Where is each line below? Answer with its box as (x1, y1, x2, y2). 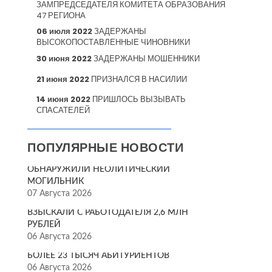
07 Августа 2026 (27, 189, 92, 198)
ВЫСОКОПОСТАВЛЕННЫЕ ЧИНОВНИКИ (36, 36, 191, 48)
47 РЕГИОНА (36, 10, 86, 21)
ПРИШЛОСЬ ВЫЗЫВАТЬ (90, 93, 186, 105)
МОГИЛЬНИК (27, 177, 84, 186)
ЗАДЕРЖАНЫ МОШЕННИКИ (92, 53, 200, 64)
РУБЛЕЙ (27, 220, 61, 229)
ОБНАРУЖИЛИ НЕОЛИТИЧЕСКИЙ (27, 165, 171, 174)
